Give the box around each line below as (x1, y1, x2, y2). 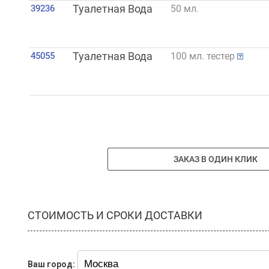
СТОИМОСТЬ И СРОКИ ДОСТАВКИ (28, 208, 202, 222)
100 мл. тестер (170, 50, 237, 62)
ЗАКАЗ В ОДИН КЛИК (174, 154, 258, 164)
